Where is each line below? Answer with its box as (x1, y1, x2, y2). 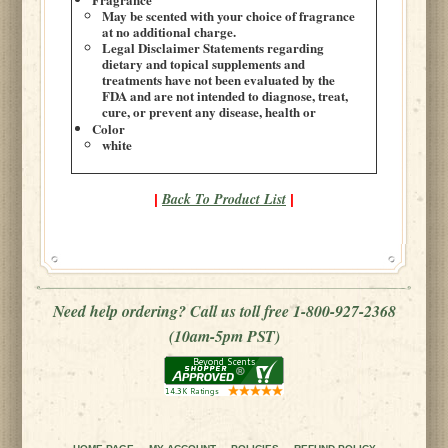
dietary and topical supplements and (101, 54, 305, 73)
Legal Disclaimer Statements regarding (101, 38, 324, 57)
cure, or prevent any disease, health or (101, 102, 316, 121)
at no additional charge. (101, 22, 236, 41)
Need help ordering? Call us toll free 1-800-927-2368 (52, 300, 396, 322)
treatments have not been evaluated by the (101, 70, 335, 89)
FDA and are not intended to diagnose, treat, (101, 86, 348, 105)
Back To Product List (162, 189, 286, 209)
